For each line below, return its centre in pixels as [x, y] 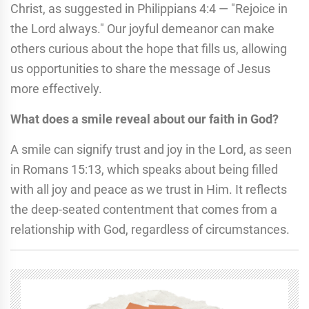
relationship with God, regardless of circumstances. [150, 229]
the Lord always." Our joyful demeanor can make [142, 28]
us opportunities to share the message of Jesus [140, 68]
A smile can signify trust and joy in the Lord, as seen [151, 149]
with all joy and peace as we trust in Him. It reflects [149, 189]
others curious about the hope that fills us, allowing [149, 48]
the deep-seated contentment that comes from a [144, 209]
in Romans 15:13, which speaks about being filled [144, 169]
